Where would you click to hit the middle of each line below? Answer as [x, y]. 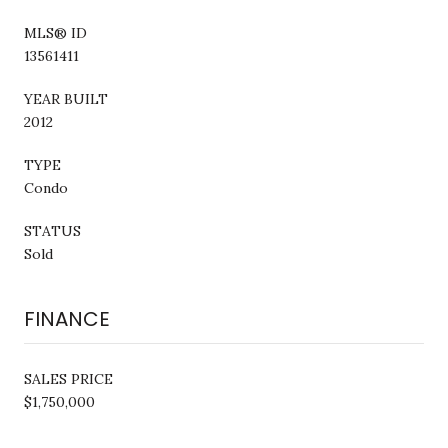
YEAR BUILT [66, 98]
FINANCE [67, 318]
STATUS [52, 230]
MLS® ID [55, 32]
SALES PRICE [68, 378]
